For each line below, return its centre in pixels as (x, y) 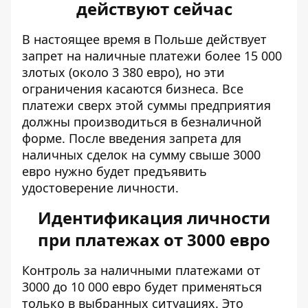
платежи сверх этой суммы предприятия (146, 105)
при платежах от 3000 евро (154, 240)
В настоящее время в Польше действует (144, 39)
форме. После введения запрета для (132, 138)
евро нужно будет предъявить (114, 171)
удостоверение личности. (100, 188)
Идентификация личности (154, 218)
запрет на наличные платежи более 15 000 (152, 56)
